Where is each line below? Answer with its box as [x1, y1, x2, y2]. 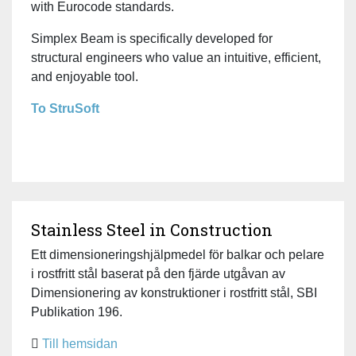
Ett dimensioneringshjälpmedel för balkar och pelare [31, 247, 324, 261]
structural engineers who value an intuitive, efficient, [31, 50, 321, 64]
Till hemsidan [42, 336, 118, 350]
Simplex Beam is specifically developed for [31, 31, 273, 45]
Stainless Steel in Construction [31, 219, 273, 240]
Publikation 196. [31, 304, 122, 319]
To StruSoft [31, 101, 99, 115]
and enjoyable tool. [31, 69, 138, 83]
